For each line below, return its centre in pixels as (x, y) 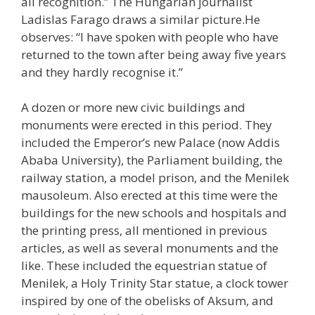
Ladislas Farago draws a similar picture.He (141, 19)
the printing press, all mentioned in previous (144, 231)
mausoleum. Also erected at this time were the (149, 195)
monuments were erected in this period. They (147, 125)
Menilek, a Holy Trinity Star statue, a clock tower (155, 283)
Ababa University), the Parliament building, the (152, 160)
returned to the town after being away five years (154, 54)
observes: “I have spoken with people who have (150, 37)
